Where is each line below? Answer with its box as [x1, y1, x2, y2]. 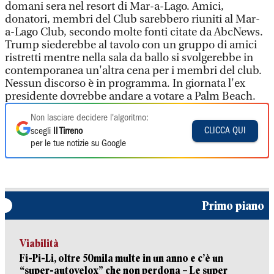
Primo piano [202, 199, 264, 212]
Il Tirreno [53, 127, 83, 136]
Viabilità [20, 238, 59, 250]
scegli [31, 127, 53, 136]
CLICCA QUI [204, 126, 246, 135]
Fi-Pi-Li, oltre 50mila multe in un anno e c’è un [20, 253, 223, 264]
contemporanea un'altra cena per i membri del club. [5, 64, 262, 77]
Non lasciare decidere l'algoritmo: [31, 114, 149, 122]
